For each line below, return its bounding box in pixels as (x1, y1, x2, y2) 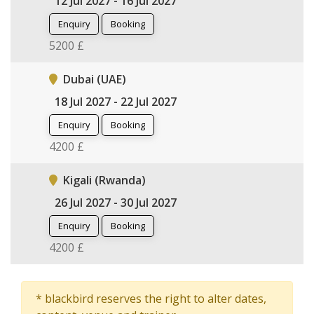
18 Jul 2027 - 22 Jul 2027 (55, 93, 177, 109)
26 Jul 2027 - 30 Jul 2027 (55, 194, 177, 210)
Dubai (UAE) (63, 71, 126, 87)
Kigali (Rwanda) (63, 172, 146, 188)
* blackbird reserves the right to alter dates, (36, 290, 266, 306)
